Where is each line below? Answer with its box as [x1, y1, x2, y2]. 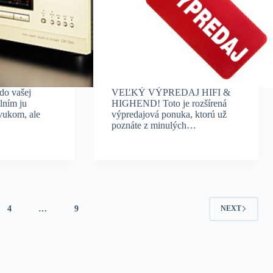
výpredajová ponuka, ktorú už [112, 108, 227, 119]
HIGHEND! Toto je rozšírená [112, 97, 227, 108]
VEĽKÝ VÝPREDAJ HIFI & [112, 87, 231, 97]
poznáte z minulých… [112, 119, 197, 130]
